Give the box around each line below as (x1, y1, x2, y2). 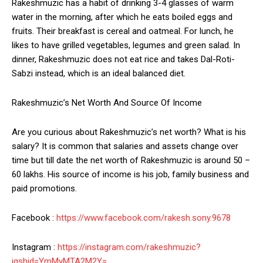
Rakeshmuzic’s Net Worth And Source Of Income (12, 97, 202, 109)
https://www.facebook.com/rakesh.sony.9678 (56, 213, 231, 224)
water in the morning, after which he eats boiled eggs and (12, 12, 232, 23)
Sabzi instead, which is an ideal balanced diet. (12, 68, 186, 79)
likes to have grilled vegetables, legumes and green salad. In (12, 40, 240, 51)
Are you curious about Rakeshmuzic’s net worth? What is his (12, 127, 246, 138)
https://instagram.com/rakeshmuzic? (55, 242, 201, 253)
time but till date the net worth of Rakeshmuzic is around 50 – (12, 155, 250, 166)
